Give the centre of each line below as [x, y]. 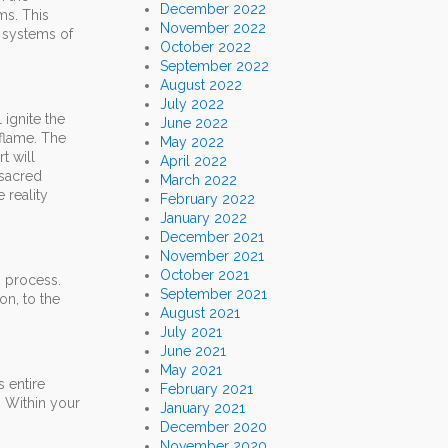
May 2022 [192, 142]
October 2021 [204, 275]
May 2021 [191, 370]
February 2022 [207, 199]
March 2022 [198, 180]
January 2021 [202, 408]
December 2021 [212, 237]
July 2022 [192, 104]
